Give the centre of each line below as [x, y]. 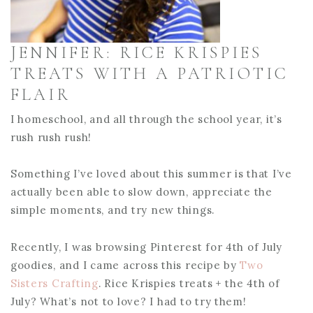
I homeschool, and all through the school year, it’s [146, 119]
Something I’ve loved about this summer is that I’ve [151, 174]
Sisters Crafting [54, 283]
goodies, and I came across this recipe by [125, 265]
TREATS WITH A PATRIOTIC [150, 74]
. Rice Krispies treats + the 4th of [189, 283]
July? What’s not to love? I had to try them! [129, 301]
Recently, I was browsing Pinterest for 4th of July [147, 247]
